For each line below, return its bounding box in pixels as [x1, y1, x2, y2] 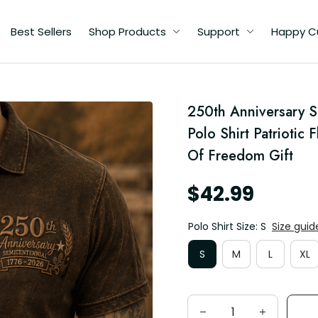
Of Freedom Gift [187, 146, 293, 166]
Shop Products [89, 23, 166, 39]
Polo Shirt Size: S [188, 219, 266, 234]
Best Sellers [11, 23, 72, 39]
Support [197, 23, 240, 39]
